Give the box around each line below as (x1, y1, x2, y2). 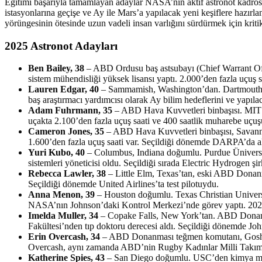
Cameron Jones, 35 (28, 126, 104, 137)
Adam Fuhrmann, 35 (28, 105, 112, 116)
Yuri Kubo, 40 (28, 147, 85, 158)
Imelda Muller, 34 (28, 211, 98, 221)
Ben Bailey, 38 (28, 63, 84, 74)
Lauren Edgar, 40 (28, 84, 99, 95)
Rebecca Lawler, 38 (28, 168, 106, 179)
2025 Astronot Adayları (5, 39, 118, 52)
